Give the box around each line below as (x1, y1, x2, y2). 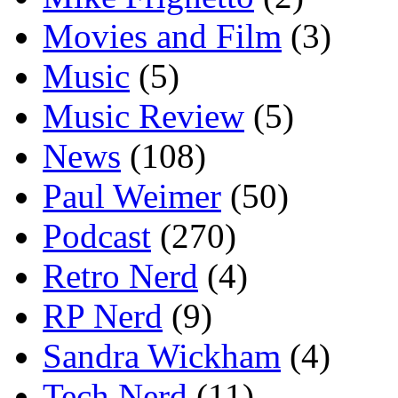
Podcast (43, 216, 151, 255)
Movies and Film (43, 16, 282, 55)
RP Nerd (43, 296, 163, 335)
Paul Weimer (43, 176, 221, 215)
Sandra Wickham (43, 336, 281, 375)
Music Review (43, 96, 244, 135)
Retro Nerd (43, 256, 198, 295)
